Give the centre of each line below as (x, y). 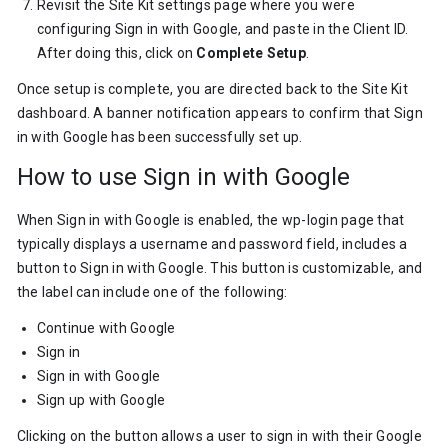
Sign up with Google (101, 400)
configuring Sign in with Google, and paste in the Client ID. (222, 29)
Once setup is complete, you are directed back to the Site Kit (212, 89)
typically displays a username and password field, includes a (212, 244)
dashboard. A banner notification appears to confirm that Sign (219, 113)
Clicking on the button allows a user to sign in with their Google (219, 436)
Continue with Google (106, 328)
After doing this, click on (116, 53)
